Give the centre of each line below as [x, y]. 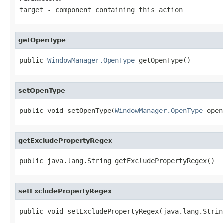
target [31, 10]
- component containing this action [113, 10]
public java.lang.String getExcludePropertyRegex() [117, 161]
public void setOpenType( [67, 110]
